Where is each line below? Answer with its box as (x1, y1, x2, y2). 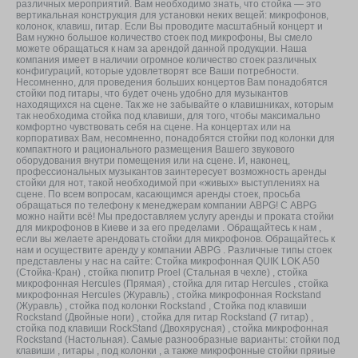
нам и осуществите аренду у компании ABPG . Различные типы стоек (16, 244, 332, 256)
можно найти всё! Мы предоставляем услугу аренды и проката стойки (16, 210, 334, 222)
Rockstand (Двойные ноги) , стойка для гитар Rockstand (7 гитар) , (16, 311, 313, 323)
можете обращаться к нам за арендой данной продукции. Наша (16, 42, 307, 54)
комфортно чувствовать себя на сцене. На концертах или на (16, 121, 291, 133)
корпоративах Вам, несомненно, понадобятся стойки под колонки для (16, 132, 335, 144)
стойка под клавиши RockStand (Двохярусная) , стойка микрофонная (16, 322, 328, 334)
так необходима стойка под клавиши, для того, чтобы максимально (16, 109, 320, 121)
